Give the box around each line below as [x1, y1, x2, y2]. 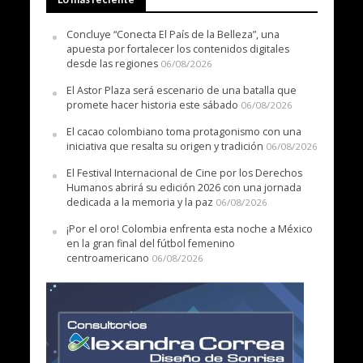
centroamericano [66, 251, 149, 266]
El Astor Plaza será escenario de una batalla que [66, 83, 297, 98]
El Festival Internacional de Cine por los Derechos [66, 166, 302, 181]
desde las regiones [66, 57, 158, 71]
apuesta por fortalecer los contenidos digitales [66, 42, 289, 57]
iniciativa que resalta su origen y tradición [66, 139, 263, 154]
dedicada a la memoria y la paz [66, 195, 213, 210]
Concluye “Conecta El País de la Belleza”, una [66, 28, 280, 42]
